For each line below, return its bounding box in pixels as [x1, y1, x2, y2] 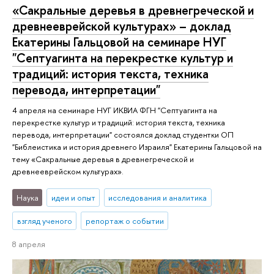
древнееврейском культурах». [12, 166, 124, 177]
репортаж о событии [85, 215, 164, 226]
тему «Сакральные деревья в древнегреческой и [12, 154, 194, 165]
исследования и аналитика [108, 191, 207, 203]
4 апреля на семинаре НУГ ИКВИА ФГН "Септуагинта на [12, 105, 217, 116]
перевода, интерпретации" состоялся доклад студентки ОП [12, 129, 234, 141]
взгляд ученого [17, 215, 72, 226]
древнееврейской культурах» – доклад [12, 18, 231, 35]
